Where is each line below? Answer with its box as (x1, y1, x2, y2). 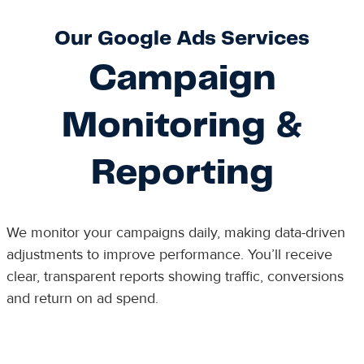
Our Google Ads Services (54, 29, 310, 49)
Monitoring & (62, 109, 302, 144)
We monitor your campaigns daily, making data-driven (6, 223, 345, 241)
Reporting (90, 156, 274, 191)
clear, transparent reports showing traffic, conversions (6, 267, 344, 285)
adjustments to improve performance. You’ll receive (6, 245, 332, 263)
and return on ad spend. (6, 289, 158, 307)
